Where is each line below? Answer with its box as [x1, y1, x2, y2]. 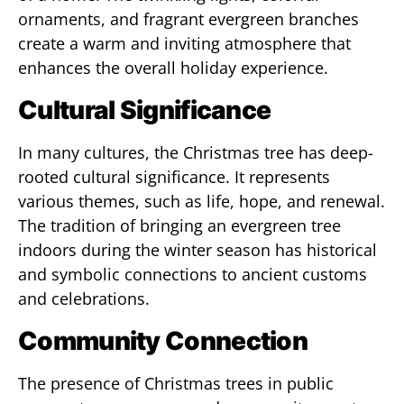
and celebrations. [18, 288, 150, 309]
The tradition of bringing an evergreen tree [18, 215, 341, 236]
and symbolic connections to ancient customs [18, 263, 367, 285]
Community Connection [18, 326, 308, 356]
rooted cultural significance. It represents [18, 166, 330, 188]
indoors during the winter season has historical [18, 239, 377, 261]
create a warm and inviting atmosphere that [18, 32, 351, 54]
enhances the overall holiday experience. [18, 57, 328, 78]
